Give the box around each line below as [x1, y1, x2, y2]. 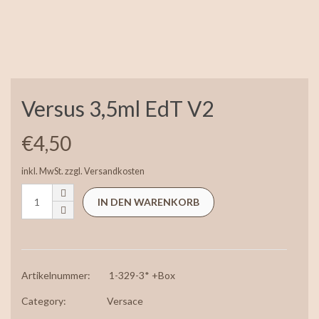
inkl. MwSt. [21, 166, 63, 177]
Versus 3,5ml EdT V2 [21, 95, 214, 121]
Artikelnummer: [21, 268, 90, 281]
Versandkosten [84, 166, 145, 177]
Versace [107, 294, 143, 307]
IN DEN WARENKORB [98, 196, 199, 209]
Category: [21, 294, 66, 307]
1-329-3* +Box [109, 268, 175, 281]
